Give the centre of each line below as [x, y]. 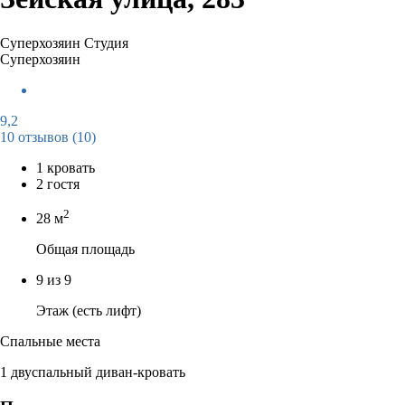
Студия [106, 42]
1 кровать [66, 167]
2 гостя [58, 184]
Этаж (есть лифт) [89, 311]
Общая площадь [85, 250]
